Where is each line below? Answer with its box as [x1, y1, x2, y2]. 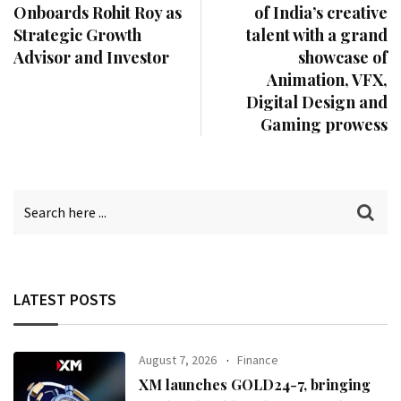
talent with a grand [246, 23, 388, 46]
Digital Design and [246, 90, 388, 113]
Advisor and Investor [13, 46, 169, 68]
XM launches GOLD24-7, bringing [139, 374, 371, 394]
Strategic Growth [13, 23, 141, 46]
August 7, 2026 [139, 351, 218, 368]
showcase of [298, 46, 388, 68]
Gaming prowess [260, 113, 388, 135]
